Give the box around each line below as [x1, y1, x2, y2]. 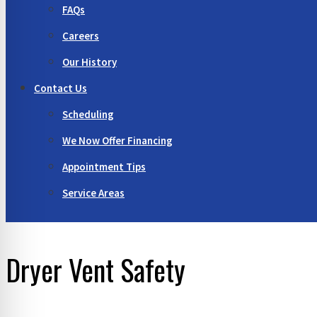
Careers [62, 29, 99, 43]
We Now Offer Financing [62, 134, 173, 148]
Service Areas [62, 186, 125, 200]
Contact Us [34, 81, 87, 96]
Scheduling [62, 108, 114, 122]
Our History [62, 55, 117, 69]
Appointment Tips [62, 160, 146, 174]
